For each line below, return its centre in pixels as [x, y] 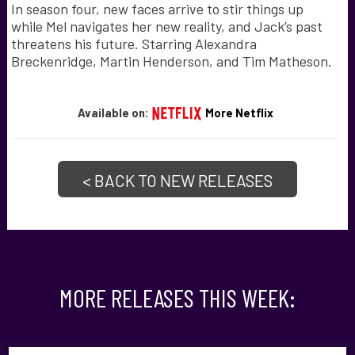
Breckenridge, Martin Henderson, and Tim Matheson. [171, 61]
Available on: [114, 113]
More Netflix [239, 113]
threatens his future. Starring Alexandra [134, 43]
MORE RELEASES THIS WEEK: [177, 297]
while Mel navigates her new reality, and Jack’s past [166, 26]
